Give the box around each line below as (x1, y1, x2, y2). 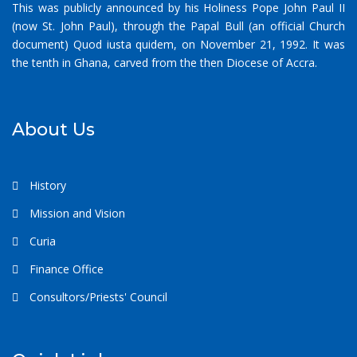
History (26, 178, 66, 194)
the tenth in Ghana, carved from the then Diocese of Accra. (12, 55, 317, 71)
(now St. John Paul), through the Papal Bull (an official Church (12, 18, 345, 34)
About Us (12, 119, 95, 141)
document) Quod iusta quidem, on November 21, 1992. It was (12, 37, 345, 53)
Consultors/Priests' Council (26, 289, 167, 305)
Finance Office (26, 261, 104, 277)
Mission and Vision (26, 206, 125, 222)
